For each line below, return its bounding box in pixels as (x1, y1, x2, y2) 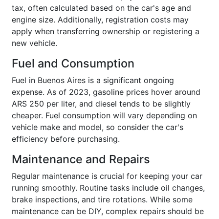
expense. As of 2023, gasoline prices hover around (12, 87, 200, 97)
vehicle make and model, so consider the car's (12, 122, 183, 132)
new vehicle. (12, 38, 57, 48)
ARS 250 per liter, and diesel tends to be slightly (12, 98, 191, 109)
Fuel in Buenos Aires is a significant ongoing (12, 75, 174, 85)
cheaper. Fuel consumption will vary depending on (12, 110, 197, 120)
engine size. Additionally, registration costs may (12, 14, 189, 24)
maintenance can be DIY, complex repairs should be (12, 206, 204, 216)
